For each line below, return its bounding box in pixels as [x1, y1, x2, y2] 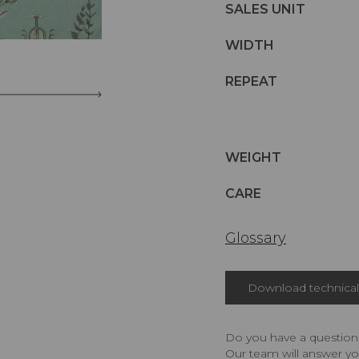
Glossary [225, 229, 286, 248]
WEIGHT [225, 149, 281, 165]
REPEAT [225, 73, 277, 89]
